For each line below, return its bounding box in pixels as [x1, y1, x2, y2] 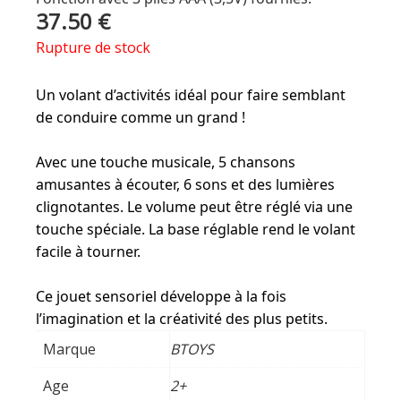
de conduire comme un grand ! [36, 107, 245, 127]
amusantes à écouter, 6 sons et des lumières [36, 174, 335, 194]
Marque [43, 338, 96, 359]
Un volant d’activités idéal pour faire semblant [36, 84, 346, 105]
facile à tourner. [36, 241, 141, 261]
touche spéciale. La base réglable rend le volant [36, 218, 355, 239]
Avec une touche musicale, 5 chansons [36, 151, 295, 172]
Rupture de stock [36, 37, 150, 57]
